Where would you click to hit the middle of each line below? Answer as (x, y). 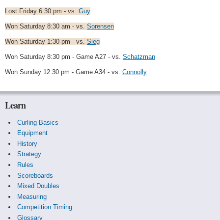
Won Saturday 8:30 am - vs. (46, 26)
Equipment (32, 133)
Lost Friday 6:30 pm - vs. (42, 11)
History (27, 143)
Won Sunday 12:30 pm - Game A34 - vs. (64, 72)
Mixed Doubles (38, 186)
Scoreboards (35, 175)
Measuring (32, 196)
